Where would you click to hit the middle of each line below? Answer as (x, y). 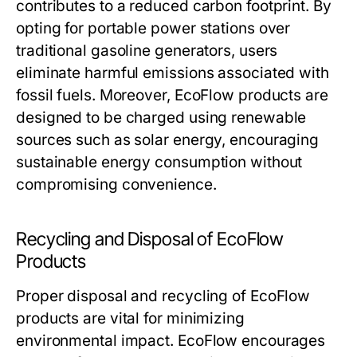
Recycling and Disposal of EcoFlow (150, 239)
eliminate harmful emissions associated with (173, 73)
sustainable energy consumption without (159, 163)
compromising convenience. (116, 185)
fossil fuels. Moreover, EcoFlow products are (172, 96)
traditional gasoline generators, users (147, 51)
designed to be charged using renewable (161, 118)
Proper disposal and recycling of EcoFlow (163, 296)
